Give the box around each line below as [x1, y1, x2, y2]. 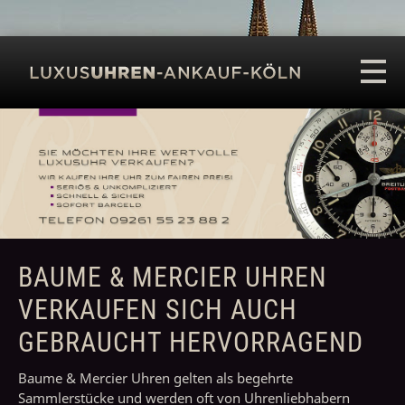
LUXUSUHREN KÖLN [18, 68, 249, 99]
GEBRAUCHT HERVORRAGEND [18, 326, 363, 359]
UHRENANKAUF [18, 100, 196, 132]
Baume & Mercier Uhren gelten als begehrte [18, 369, 293, 388]
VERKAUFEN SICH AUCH [18, 294, 297, 326]
